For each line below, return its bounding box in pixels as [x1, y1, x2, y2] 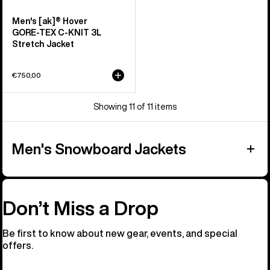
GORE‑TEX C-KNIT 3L [12, 28, 101, 37]
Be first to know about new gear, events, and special [2, 228, 237, 238]
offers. [2, 240, 33, 250]
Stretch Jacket [12, 39, 74, 48]
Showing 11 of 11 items [93, 102, 177, 111]
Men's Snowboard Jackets [12, 141, 186, 156]
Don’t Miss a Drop [2, 198, 159, 218]
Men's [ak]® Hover [12, 16, 87, 25]
